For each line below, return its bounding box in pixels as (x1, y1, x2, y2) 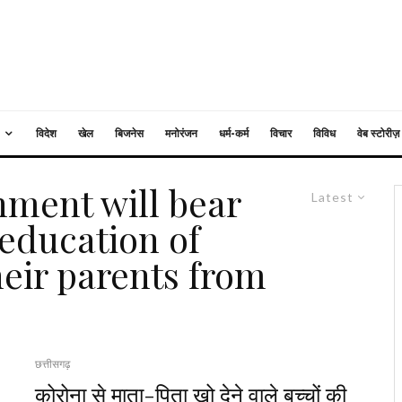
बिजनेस (115, 127, 144, 140)
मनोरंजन (165, 127, 197, 140)
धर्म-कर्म (219, 127, 249, 140)
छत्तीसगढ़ (35, 357, 70, 371)
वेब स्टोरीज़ (357, 127, 399, 140)
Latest (311, 189, 354, 205)
